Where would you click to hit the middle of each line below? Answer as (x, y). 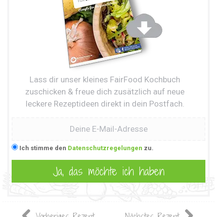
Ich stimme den (44, 148)
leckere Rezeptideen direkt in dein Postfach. (105, 104)
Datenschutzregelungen (105, 148)
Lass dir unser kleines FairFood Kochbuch (105, 80)
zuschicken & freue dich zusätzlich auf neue (105, 92)
